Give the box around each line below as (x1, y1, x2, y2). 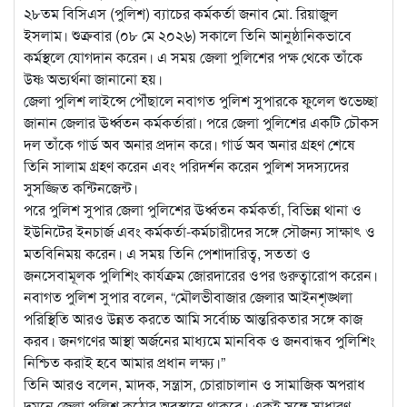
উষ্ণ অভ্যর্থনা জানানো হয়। (24, 67, 163, 89)
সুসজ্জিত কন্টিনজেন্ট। (24, 176, 138, 198)
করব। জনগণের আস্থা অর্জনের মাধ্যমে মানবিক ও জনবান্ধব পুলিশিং (24, 329, 375, 351)
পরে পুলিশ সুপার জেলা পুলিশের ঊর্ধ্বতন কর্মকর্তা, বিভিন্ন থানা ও (24, 198, 362, 220)
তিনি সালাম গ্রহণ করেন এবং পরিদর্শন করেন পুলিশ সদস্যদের (24, 154, 349, 176)
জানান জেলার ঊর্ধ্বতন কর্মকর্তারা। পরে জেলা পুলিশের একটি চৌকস (24, 111, 379, 133)
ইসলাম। (24, 24, 72, 45)
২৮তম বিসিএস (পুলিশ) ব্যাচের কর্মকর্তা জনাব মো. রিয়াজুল (24, 2, 338, 24)
